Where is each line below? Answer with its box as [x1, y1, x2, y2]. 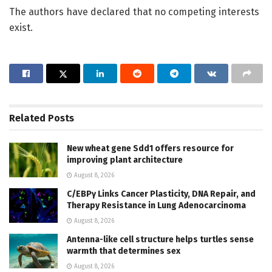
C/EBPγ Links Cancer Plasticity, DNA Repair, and [67, 188, 256, 199]
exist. [9, 21, 33, 33]
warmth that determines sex [67, 245, 180, 256]
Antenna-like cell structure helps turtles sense [67, 234, 254, 245]
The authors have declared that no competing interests [9, 5, 259, 18]
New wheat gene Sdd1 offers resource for [67, 143, 234, 154]
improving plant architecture [67, 154, 183, 165]
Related [9, 112, 46, 124]
